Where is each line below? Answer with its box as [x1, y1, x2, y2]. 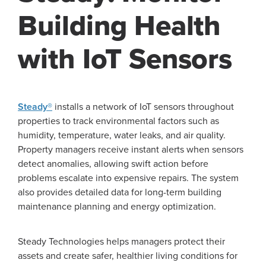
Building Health [18, 9, 221, 44]
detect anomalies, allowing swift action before [18, 158, 208, 170]
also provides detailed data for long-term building [18, 186, 221, 199]
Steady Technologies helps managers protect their [18, 236, 225, 248]
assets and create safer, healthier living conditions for [18, 250, 237, 262]
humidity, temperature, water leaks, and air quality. [18, 129, 226, 142]
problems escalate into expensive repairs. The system [18, 172, 239, 185]
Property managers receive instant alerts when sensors [18, 144, 243, 156]
